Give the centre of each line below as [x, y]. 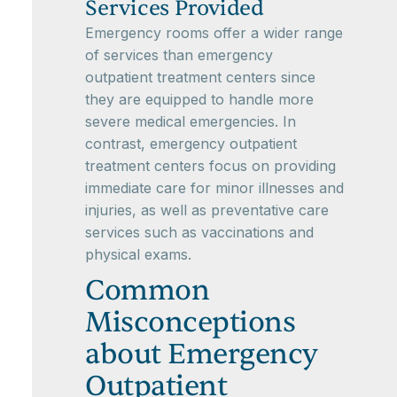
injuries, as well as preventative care [207, 210]
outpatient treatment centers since [200, 78]
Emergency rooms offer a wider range [214, 33]
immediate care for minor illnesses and [214, 188]
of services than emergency [179, 55]
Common [147, 291]
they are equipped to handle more [199, 100]
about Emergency [202, 354]
